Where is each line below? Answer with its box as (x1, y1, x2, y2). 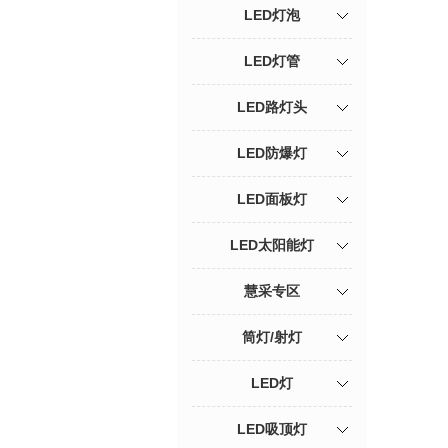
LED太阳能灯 (230, 237, 314, 253)
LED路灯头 (237, 99, 307, 115)
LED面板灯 (237, 191, 307, 207)
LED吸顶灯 (237, 421, 307, 437)
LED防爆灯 (237, 145, 307, 161)
